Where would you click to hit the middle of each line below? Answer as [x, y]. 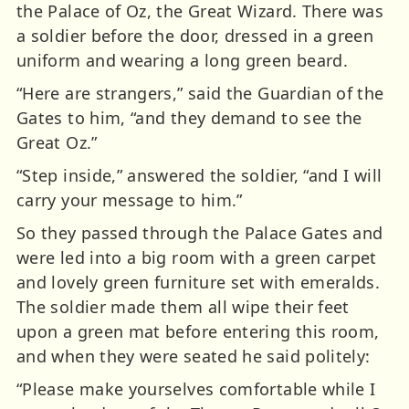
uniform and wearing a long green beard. [183, 60]
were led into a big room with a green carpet [197, 257]
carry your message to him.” [130, 199]
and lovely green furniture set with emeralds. [199, 282]
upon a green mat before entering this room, [198, 331]
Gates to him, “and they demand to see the [189, 117]
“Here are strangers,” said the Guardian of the [200, 93]
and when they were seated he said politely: [194, 356]
